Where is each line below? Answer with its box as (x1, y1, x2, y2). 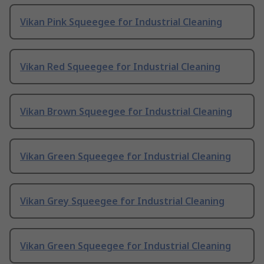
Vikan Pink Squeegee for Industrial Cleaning (20, 15, 222, 29)
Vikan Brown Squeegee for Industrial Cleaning (20, 105, 232, 118)
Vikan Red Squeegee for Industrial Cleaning (20, 60, 220, 74)
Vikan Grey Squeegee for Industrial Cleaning (20, 194, 225, 208)
